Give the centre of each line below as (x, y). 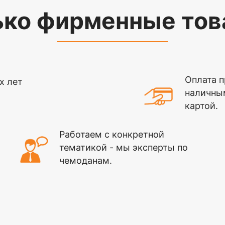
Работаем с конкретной (112, 134)
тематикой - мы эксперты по (124, 147)
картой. (201, 106)
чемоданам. (86, 160)
